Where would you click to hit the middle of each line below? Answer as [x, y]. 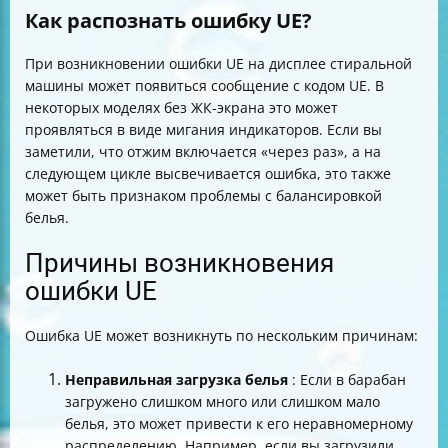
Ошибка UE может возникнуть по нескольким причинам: [221, 335]
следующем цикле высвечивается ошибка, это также [208, 173]
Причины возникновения [179, 262]
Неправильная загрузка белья [176, 379]
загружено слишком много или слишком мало [222, 401]
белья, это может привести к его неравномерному [239, 423]
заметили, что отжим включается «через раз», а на [203, 151]
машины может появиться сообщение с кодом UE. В [204, 85]
